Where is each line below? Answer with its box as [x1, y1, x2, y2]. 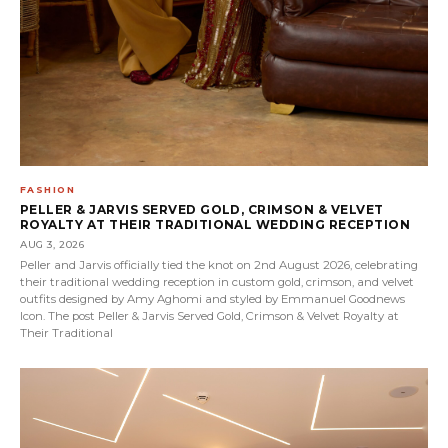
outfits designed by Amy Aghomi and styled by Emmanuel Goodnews [20, 291, 405, 306]
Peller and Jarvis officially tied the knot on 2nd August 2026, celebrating [20, 257, 418, 272]
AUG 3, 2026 [20, 237, 85, 251]
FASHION [20, 183, 76, 195]
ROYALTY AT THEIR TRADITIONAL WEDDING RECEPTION [20, 216, 411, 232]
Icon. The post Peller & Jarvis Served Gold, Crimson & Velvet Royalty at [20, 308, 399, 323]
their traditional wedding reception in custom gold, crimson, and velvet [20, 274, 414, 289]
